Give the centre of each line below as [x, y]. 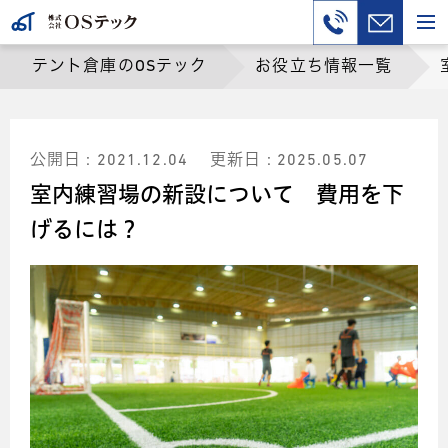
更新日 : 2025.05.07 [289, 161]
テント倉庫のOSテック [120, 67]
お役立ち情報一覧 [324, 67]
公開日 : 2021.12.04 [109, 161]
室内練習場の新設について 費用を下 [217, 194]
